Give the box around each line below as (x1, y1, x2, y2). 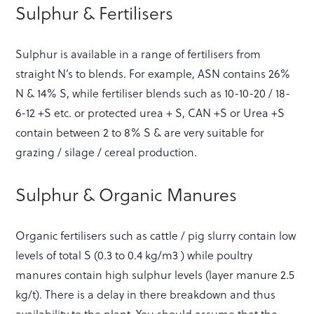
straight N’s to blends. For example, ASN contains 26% (15, 64, 291, 81)
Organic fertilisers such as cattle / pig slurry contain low (15, 226, 296, 243)
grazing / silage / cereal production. (15, 143, 198, 160)
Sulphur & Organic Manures (15, 180, 238, 207)
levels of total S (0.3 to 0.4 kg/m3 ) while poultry (15, 246, 253, 263)
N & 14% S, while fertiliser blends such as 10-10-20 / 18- (15, 84, 291, 101)
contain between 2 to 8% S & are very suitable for (15, 123, 265, 140)
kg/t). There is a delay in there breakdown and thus (15, 285, 276, 302)
